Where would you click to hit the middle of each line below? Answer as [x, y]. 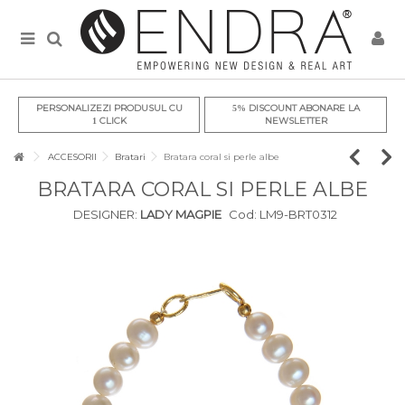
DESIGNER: [105, 214]
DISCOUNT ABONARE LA [302, 108]
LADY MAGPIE [179, 214]
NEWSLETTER [296, 121]
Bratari [130, 156]
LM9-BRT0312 [298, 214]
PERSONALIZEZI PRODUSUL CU [109, 108]
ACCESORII [72, 156]
